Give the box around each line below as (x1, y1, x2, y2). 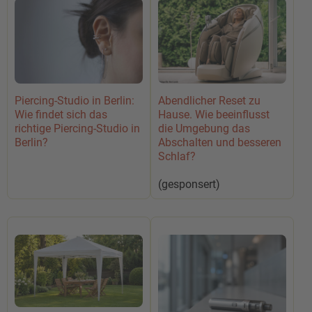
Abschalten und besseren (158, 135, 281, 149)
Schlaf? (158, 149, 196, 163)
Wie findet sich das (15, 108, 107, 122)
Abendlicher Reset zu (158, 93, 260, 107)
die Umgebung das (158, 121, 250, 135)
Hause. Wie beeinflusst (158, 107, 270, 121)
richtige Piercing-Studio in (15, 122, 140, 136)
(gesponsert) (158, 177, 220, 191)
